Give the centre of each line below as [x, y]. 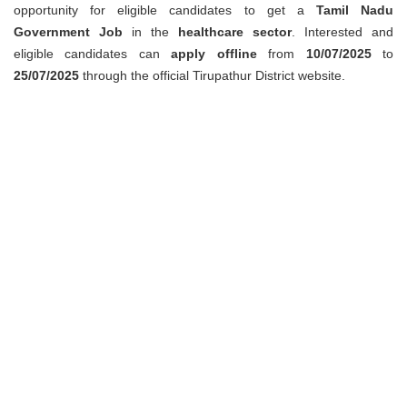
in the [150, 31]
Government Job [68, 31]
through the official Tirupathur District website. [212, 75]
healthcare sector [235, 31]
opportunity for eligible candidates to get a [165, 10]
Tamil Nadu [354, 10]
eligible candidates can [93, 53]
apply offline [214, 53]
